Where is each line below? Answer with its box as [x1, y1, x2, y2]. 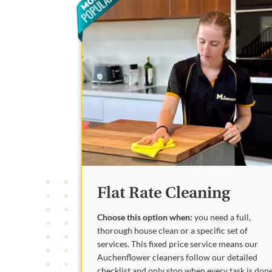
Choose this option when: [97, 212, 193, 223]
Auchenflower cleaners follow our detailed [97, 252, 258, 263]
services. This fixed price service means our [97, 239, 259, 250]
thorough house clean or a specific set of [97, 225, 248, 236]
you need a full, [192, 212, 251, 223]
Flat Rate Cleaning [97, 183, 231, 203]
